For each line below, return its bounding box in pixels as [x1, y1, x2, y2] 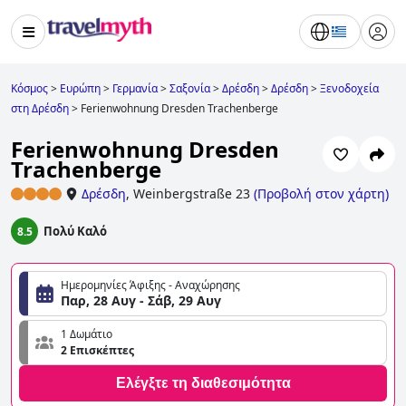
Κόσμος [11, 81, 48, 96]
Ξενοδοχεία [320, 81, 379, 96]
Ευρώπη [60, 81, 101, 96]
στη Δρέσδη [11, 101, 69, 116]
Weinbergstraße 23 [133, 185, 250, 203]
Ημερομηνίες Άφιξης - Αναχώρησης [61, 277, 240, 294]
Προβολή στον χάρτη [257, 185, 385, 203]
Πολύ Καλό [43, 223, 107, 240]
